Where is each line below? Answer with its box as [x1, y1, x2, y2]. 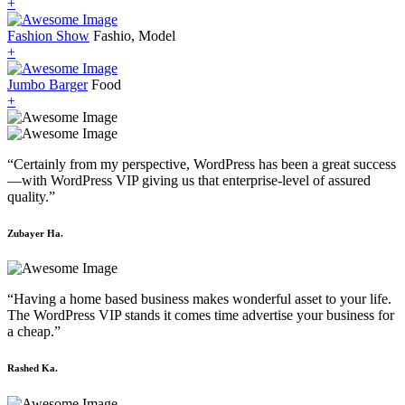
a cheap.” [7, 324, 61, 340]
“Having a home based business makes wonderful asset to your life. [7, 291, 391, 307]
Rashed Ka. [7, 363, 58, 374]
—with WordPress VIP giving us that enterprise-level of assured [7, 172, 371, 188]
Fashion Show [7, 27, 89, 43]
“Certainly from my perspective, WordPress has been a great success [7, 155, 396, 172]
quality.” [7, 188, 55, 204]
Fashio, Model [93, 27, 175, 43]
